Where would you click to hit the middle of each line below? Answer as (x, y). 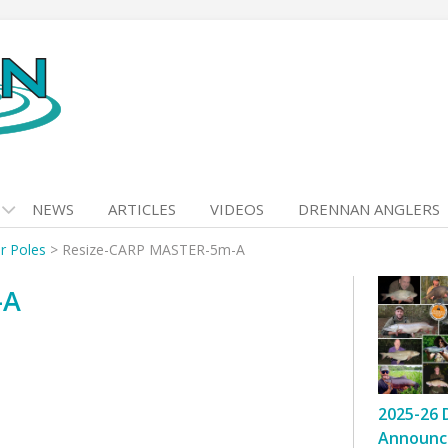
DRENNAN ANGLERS (369, 209)
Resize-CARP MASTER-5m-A (153, 249)
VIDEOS (237, 209)
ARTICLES (142, 209)
